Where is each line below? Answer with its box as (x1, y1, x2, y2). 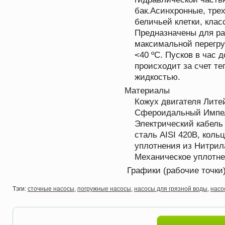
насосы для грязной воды (134, 185, 207, 192)
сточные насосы (28, 185, 74, 192)
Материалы (125, 86, 170, 95)
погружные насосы (77, 185, 131, 192)
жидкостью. (135, 72, 180, 81)
